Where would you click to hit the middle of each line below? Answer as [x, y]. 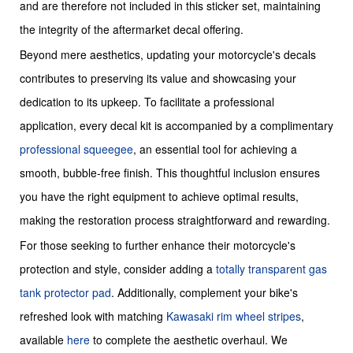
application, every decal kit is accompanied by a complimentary [176, 126]
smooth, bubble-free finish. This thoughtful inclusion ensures [170, 173]
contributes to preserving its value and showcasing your [158, 78]
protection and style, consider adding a [118, 269]
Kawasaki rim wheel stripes [234, 316]
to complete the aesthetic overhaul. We [189, 340]
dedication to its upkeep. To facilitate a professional [147, 102]
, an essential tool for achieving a [215, 149]
